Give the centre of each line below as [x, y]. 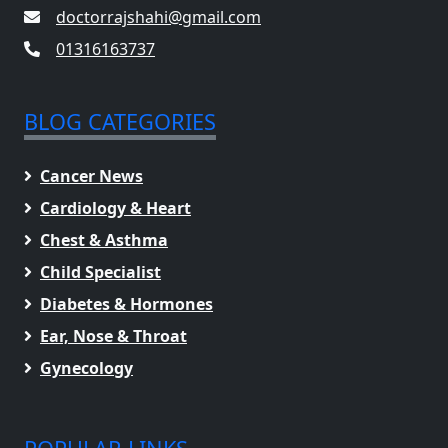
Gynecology [86, 368]
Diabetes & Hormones [126, 304]
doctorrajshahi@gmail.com [158, 17]
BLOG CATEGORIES [120, 121]
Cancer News [91, 176]
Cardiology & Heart [115, 208]
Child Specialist [100, 272]
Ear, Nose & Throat [113, 336]
